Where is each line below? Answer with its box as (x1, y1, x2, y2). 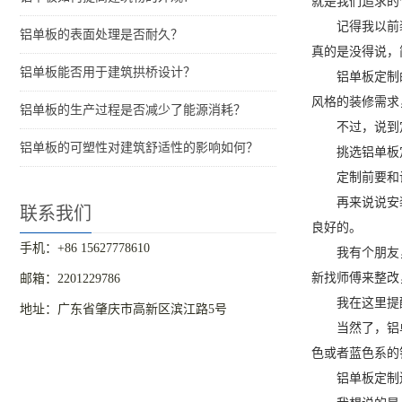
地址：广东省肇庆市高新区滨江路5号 (20, 302, 227, 317)
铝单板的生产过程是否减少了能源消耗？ (20, 103, 246, 118)
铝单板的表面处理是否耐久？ (20, 28, 183, 42)
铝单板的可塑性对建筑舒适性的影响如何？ (20, 141, 258, 155)
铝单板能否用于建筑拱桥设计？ (20, 66, 196, 80)
